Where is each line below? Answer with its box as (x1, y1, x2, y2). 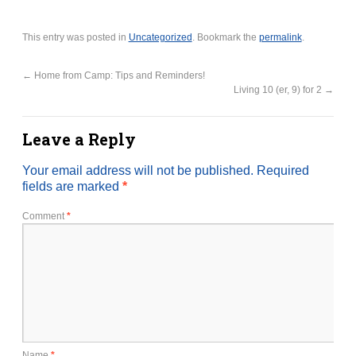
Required (256, 164, 309, 178)
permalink (258, 32, 302, 44)
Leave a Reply (21, 129, 136, 150)
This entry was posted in (21, 32, 129, 44)
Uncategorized (128, 32, 192, 44)
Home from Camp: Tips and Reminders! (31, 70, 205, 82)
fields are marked (21, 180, 122, 194)
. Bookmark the (192, 32, 259, 44)
